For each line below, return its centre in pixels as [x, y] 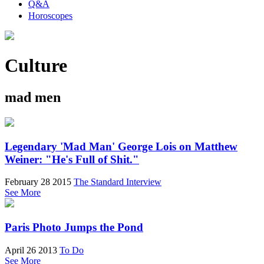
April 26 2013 [31, 250]
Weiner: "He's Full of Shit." [72, 159]
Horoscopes [50, 16]
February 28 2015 [38, 182]
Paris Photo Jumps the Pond [74, 227]
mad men [33, 97]
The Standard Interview [118, 182]
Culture [36, 66]
